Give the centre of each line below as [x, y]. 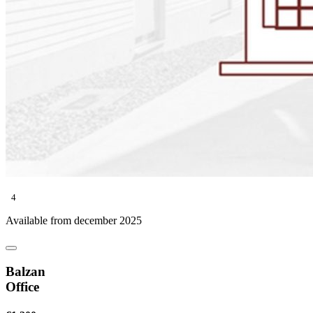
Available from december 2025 [74, 221]
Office [22, 286]
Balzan [26, 271]
